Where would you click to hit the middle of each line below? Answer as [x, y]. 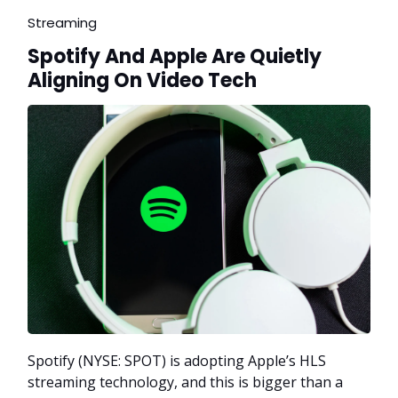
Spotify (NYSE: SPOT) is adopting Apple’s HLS [177, 360]
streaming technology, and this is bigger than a [185, 382]
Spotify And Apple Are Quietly [175, 57]
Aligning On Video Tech [142, 81]
